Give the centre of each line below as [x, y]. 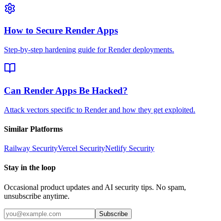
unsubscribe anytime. [37, 196]
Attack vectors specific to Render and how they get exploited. [100, 110]
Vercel [68, 148]
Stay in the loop [30, 168]
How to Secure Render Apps [61, 31]
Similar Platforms [33, 129]
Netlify [116, 148]
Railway [17, 148]
